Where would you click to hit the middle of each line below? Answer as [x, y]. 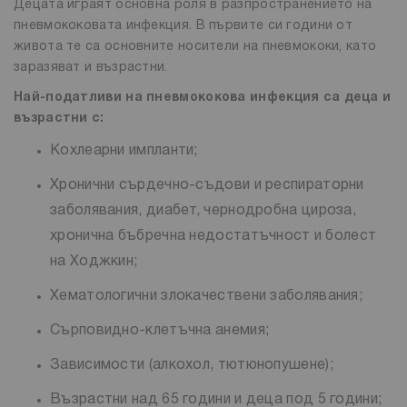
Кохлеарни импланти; [124, 150]
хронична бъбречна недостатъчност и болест [213, 236]
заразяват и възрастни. [91, 67]
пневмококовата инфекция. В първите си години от [184, 25]
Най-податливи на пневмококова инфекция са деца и [203, 97]
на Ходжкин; [94, 261]
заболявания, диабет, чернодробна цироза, [203, 210]
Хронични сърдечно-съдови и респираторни [207, 185]
